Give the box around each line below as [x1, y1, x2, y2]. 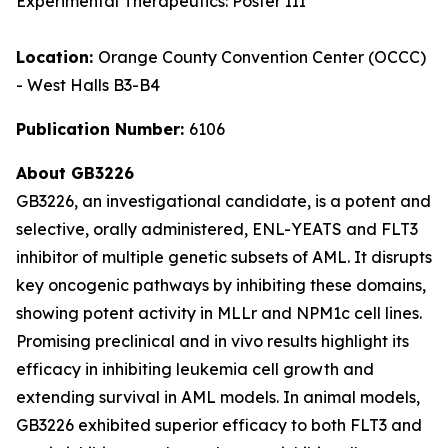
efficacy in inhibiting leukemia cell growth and [16, 359, 374, 379]
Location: [16, 47, 98, 67]
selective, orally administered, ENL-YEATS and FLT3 [16, 219, 418, 239]
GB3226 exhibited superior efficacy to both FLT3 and [16, 415, 422, 435]
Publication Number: [16, 119, 189, 139]
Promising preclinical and [16, 331, 214, 351]
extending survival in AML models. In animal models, [16, 387, 420, 407]
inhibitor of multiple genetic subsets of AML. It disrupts [16, 247, 432, 267]
